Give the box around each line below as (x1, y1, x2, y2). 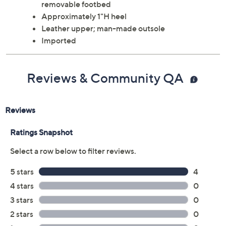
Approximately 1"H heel (41, 11, 127, 21)
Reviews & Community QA (27, 70, 186, 86)
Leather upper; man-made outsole (41, 23, 165, 33)
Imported (41, 35, 76, 45)
